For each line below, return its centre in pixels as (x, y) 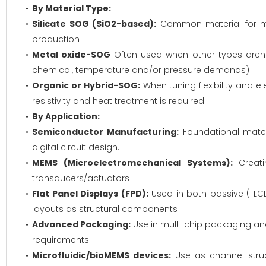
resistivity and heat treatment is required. (119, 101)
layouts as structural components (105, 209)
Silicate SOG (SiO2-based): (94, 24)
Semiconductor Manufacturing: (105, 132)
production (56, 39)
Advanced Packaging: (82, 224)
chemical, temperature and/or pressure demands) (141, 70)
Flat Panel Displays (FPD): (90, 194)
